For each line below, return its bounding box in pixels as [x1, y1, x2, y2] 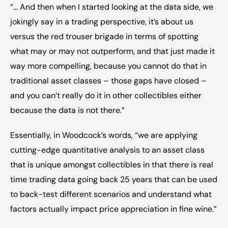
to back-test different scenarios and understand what [10, 189, 212, 199]
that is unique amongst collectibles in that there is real [10, 159, 213, 170]
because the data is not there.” [10, 105, 125, 116]
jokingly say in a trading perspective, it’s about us [10, 16, 193, 27]
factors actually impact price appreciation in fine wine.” [10, 204, 217, 214]
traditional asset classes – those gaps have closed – [10, 75, 207, 86]
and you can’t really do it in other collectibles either [10, 90, 202, 101]
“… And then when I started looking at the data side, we [10, 2, 213, 12]
